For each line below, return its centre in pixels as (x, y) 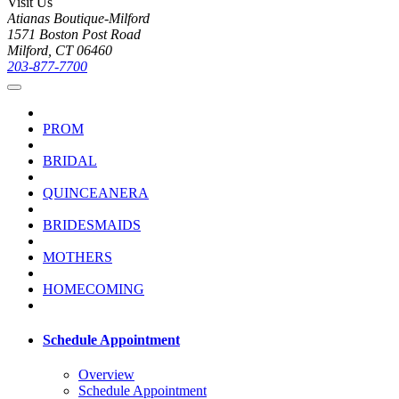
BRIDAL (70, 160)
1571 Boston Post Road (74, 34)
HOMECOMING (94, 289)
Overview (106, 375)
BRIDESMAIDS (92, 224)
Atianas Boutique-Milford (78, 18)
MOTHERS (77, 256)
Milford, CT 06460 (60, 50)
